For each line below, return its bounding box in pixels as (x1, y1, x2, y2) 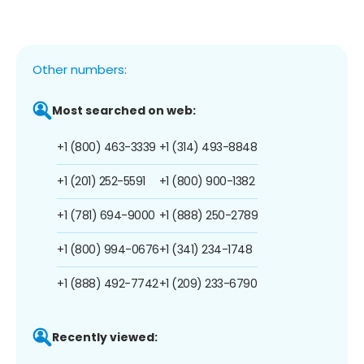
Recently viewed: (52, 328, 158, 345)
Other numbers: (32, 60, 127, 78)
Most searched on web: (52, 102, 196, 119)
